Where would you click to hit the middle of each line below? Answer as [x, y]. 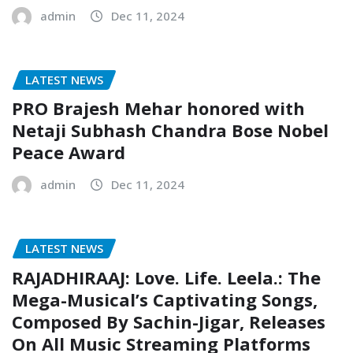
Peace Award [69, 152]
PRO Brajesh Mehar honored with [158, 108]
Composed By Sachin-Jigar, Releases [169, 322]
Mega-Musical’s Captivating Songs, [165, 300]
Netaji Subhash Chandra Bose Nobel [170, 130]
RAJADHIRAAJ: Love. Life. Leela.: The [166, 278]
